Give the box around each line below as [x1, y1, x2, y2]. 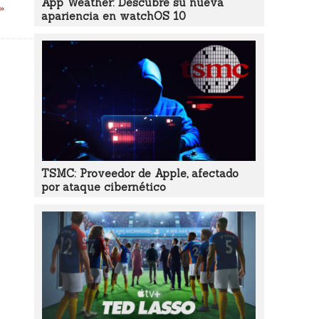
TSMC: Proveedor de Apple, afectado [41, 167, 239, 180]
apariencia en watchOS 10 [41, 9, 186, 23]
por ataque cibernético [41, 180, 166, 194]
